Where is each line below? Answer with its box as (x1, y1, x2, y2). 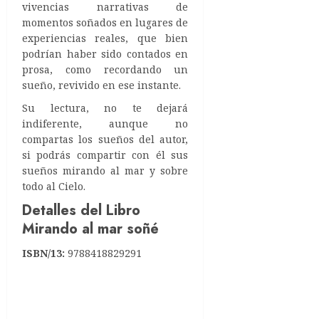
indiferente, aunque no (22, 117, 189, 131)
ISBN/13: (22, 246, 65, 261)
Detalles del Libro (22, 200, 140, 221)
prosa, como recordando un (22, 63, 189, 77)
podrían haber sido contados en (22, 47, 189, 61)
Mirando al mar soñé (22, 219, 159, 240)
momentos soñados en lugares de (22, 16, 189, 30)
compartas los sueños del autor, (22, 132, 189, 147)
